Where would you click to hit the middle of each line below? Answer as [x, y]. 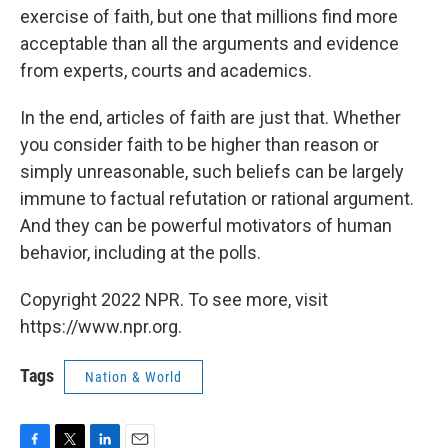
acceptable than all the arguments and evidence [209, 43]
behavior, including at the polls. [140, 252]
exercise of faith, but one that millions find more [209, 16]
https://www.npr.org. [101, 326]
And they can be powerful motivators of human [206, 225]
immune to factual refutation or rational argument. [217, 198]
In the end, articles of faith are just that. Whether [210, 117]
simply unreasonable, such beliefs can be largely [212, 171]
